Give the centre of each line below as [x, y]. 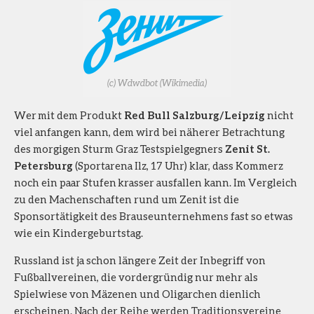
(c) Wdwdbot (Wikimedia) [157, 82]
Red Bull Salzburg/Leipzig [194, 115]
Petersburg [43, 165]
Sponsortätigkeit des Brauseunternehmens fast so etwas [153, 216]
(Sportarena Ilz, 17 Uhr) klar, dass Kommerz [178, 165]
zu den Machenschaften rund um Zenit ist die [127, 199]
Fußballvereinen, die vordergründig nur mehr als [136, 277]
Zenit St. [247, 148]
